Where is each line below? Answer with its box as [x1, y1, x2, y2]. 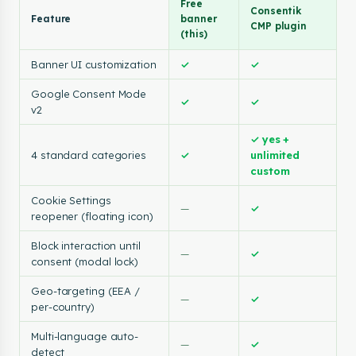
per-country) [31, 300, 95, 313]
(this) [180, 28, 207, 40]
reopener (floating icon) [31, 210, 153, 222]
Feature [31, 13, 72, 25]
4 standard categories [31, 149, 146, 161]
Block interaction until [31, 239, 141, 252]
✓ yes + [250, 133, 290, 145]
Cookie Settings [31, 194, 111, 207]
